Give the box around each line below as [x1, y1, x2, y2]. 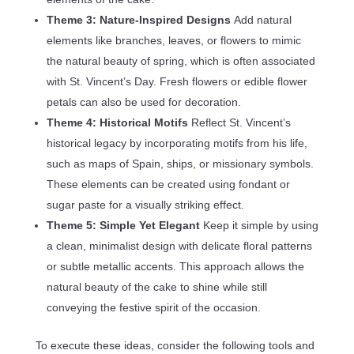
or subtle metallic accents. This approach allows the [46, 260, 304, 273]
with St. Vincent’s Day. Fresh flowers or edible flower [46, 75, 307, 88]
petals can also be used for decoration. [46, 96, 241, 109]
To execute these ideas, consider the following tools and [35, 339, 314, 352]
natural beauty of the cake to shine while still [46, 281, 267, 294]
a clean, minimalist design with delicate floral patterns [46, 239, 312, 253]
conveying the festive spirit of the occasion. [46, 301, 261, 314]
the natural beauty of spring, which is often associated [46, 55, 315, 68]
